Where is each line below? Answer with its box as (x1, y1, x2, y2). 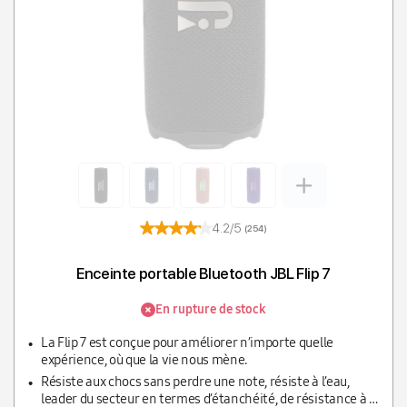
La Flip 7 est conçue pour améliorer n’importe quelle (41, 334, 333, 352)
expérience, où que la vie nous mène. (41, 352, 249, 369)
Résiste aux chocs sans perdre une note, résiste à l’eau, (41, 373, 350, 391)
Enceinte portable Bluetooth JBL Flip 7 (76, 264, 331, 283)
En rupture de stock (155, 302, 266, 318)
